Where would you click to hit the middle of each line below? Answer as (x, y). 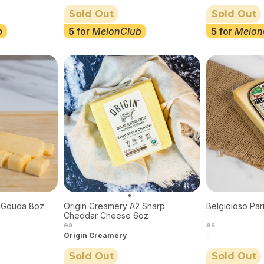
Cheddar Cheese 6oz (106, 215)
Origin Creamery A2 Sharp (114, 206)
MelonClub (116, 31)
